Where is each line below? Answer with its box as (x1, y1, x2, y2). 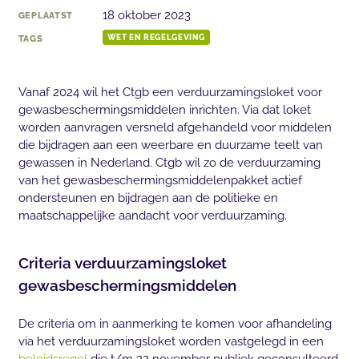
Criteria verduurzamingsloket (18, 254, 227, 272)
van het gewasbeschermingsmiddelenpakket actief (18, 173, 302, 188)
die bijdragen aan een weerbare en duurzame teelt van (18, 138, 323, 153)
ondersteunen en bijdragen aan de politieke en (18, 191, 278, 206)
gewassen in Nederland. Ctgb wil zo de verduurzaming (18, 155, 321, 171)
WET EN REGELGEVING (107, 32, 206, 42)
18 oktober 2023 (102, 8, 191, 23)
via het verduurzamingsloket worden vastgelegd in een (18, 333, 324, 349)
